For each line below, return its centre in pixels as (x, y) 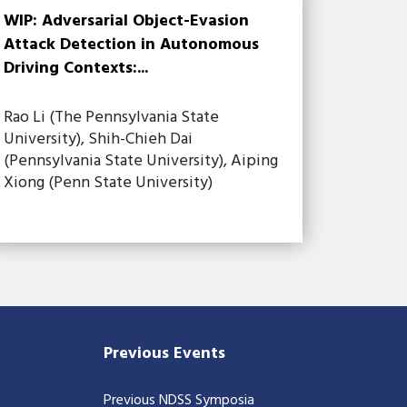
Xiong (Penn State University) (109, 183)
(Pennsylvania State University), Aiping (141, 161)
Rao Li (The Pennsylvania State (112, 117)
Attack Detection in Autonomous (132, 45)
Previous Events (165, 353)
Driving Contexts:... (76, 68)
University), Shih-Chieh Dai (99, 139)
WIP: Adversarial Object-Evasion (127, 21)
